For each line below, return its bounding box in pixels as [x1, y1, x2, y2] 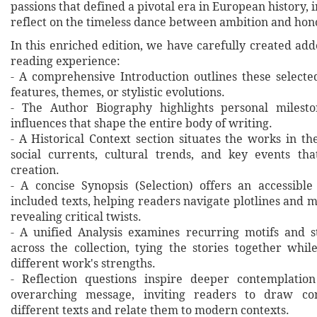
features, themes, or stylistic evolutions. [11, 85, 225, 100]
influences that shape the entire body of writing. [11, 116, 272, 132]
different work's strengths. [11, 256, 156, 272]
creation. [11, 163, 59, 178]
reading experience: [11, 54, 120, 69]
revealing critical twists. [11, 209, 142, 225]
